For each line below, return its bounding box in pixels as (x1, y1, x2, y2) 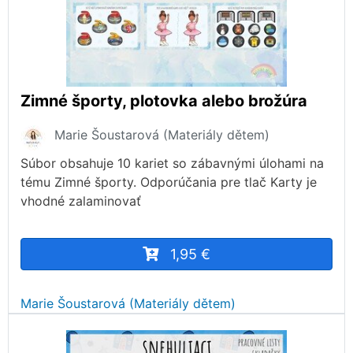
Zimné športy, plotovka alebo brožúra (20, 91, 307, 111)
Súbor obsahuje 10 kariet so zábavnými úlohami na (20, 155, 324, 172)
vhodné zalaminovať (20, 193, 141, 210)
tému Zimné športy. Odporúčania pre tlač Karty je (20, 174, 317, 191)
